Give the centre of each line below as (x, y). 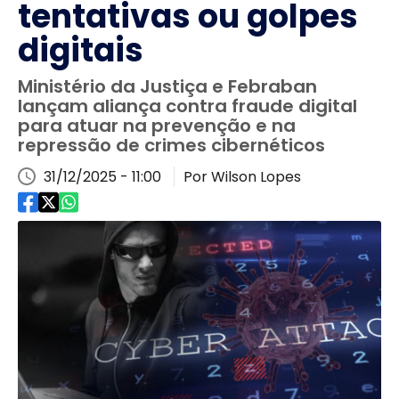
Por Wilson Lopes (242, 177)
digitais (81, 50)
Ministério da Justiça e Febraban (167, 86)
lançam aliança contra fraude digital (187, 106)
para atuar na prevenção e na (157, 126)
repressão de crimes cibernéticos (171, 145)
